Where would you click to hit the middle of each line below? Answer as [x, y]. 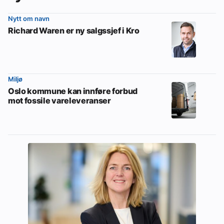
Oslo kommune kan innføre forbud [73, 91]
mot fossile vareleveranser [59, 101]
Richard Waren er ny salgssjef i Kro [74, 30]
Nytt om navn [29, 18]
